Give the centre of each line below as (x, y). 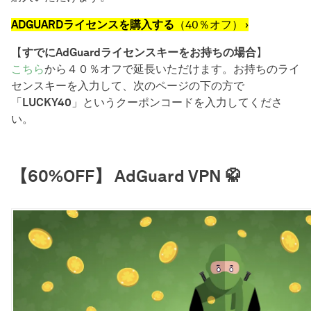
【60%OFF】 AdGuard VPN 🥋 (126, 176)
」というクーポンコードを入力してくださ (177, 103)
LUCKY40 (47, 103)
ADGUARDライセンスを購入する (93, 25)
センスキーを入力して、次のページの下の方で (128, 86)
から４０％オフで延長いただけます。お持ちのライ (172, 69)
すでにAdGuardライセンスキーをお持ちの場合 (139, 53)
